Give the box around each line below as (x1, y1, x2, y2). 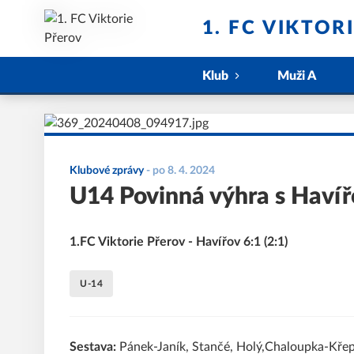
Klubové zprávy (70, 165, 144, 176)
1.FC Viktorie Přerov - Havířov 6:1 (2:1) (70, 235, 288, 248)
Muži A (277, 70, 316, 82)
